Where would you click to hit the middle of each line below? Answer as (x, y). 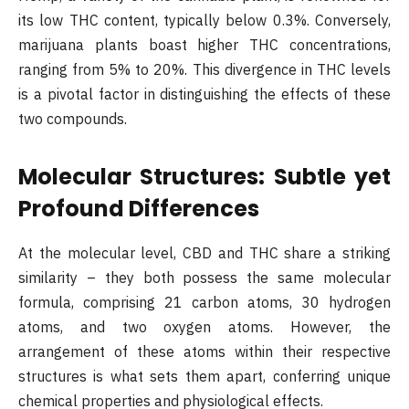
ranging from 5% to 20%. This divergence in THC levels (204, 70)
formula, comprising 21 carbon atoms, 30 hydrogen (204, 303)
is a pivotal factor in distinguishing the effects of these (204, 94)
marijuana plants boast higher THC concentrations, (204, 45)
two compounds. (73, 119)
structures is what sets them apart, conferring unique (204, 377)
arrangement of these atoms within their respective (204, 352)
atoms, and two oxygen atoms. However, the (204, 327)
